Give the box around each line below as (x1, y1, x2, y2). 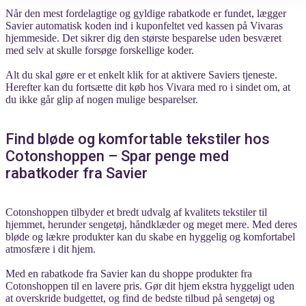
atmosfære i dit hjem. (5, 243, 96, 255)
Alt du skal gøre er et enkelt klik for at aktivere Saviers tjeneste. (5, 68, 277, 81)
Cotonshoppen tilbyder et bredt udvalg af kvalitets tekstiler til (5, 206, 267, 219)
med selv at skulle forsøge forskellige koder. (5, 44, 194, 56)
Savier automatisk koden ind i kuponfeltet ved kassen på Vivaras (5, 19, 283, 31)
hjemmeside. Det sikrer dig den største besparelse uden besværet (5, 31, 281, 44)
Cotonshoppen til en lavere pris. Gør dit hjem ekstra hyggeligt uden (5, 280, 294, 292)
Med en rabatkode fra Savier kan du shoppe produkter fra (5, 268, 252, 280)
